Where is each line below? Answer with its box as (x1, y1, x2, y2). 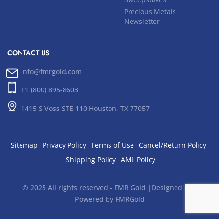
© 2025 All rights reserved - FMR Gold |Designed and (22, 183, 197, 193)
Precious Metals (124, 7, 176, 17)
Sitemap (10, 140, 38, 150)
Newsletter (124, 17, 160, 26)
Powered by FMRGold (74, 195, 145, 204)
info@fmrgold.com (21, 67, 82, 77)
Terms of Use (90, 140, 134, 150)
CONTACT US (7, 48, 49, 58)
